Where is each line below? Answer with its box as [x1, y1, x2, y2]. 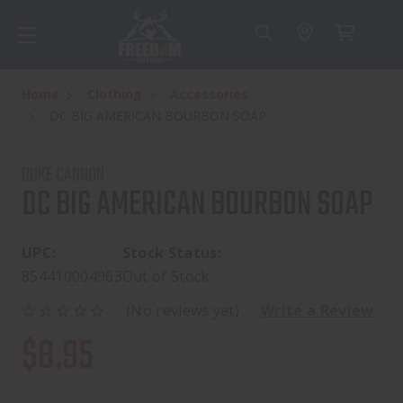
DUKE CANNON [22, 160, 104, 192]
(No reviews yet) [126, 300, 240, 321]
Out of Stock [121, 266, 210, 287]
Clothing [87, 85, 142, 103]
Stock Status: [121, 243, 222, 264]
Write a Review [261, 300, 374, 321]
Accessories [170, 85, 248, 103]
